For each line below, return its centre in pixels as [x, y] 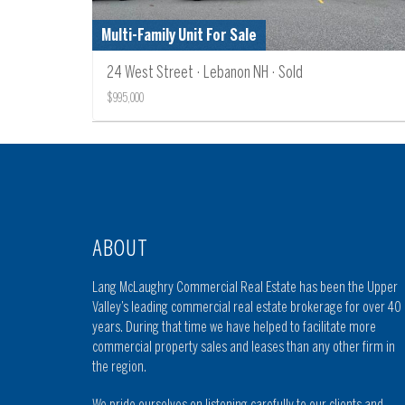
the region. [119, 366]
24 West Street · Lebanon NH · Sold [205, 72]
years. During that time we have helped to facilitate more [234, 326]
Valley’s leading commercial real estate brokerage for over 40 [247, 306]
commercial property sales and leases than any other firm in [244, 346]
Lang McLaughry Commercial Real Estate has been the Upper [245, 287]
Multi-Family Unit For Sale [179, 35]
